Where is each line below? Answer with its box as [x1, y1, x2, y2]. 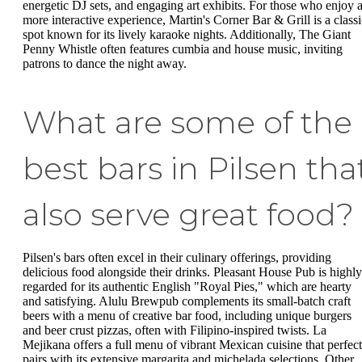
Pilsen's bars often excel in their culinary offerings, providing [23, 250, 331, 264]
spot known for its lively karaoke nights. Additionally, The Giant [23, 27, 351, 41]
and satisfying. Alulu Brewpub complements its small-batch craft [23, 293, 351, 308]
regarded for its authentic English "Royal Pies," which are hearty [23, 279, 351, 293]
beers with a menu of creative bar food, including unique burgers [23, 308, 351, 322]
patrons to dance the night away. [23, 56, 187, 70]
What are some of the [23, 103, 352, 141]
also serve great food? [23, 195, 354, 234]
